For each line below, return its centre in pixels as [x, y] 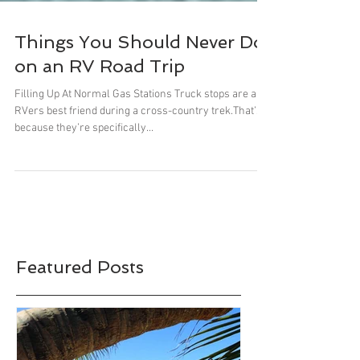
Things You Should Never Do [139, 90]
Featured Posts [80, 315]
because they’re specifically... [84, 176]
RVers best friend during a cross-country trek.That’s [138, 160]
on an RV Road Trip [100, 114]
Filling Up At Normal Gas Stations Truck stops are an [139, 143]
